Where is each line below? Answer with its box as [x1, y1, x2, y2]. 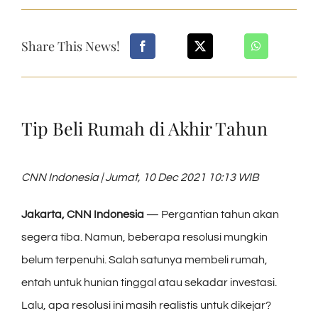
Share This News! [21, 37, 120, 55]
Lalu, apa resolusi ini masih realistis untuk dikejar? [21, 299, 271, 311]
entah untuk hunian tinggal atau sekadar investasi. [21, 276, 277, 288]
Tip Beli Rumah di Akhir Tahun [21, 116, 268, 140]
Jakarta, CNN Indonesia [21, 208, 144, 220]
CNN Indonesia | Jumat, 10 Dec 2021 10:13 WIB [21, 171, 259, 183]
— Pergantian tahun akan [144, 208, 279, 220]
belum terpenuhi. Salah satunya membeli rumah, [21, 253, 268, 265]
